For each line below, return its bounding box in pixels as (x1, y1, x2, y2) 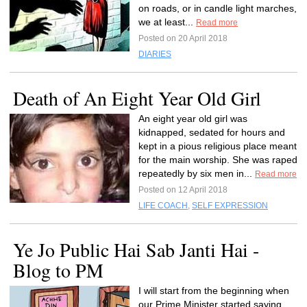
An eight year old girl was (138, 113, 247, 124)
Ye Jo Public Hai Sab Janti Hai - (13, 236, 259, 262)
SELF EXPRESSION (192, 201, 268, 210)
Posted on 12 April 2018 (138, 185, 228, 195)
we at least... (138, 16, 196, 27)
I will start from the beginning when (138, 285, 289, 296)
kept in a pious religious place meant (138, 140, 297, 151)
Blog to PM (13, 257, 103, 283)
